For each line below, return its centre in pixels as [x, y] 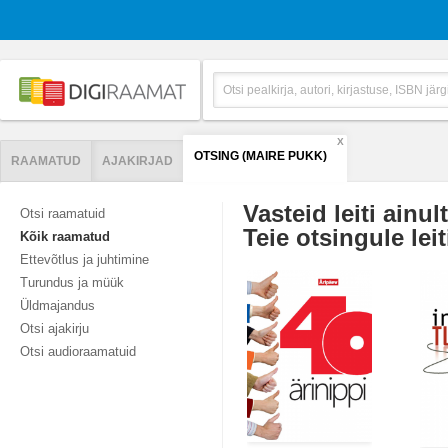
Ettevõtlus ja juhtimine [84, 259]
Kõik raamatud [65, 236]
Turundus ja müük [72, 282]
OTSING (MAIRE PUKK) [260, 156]
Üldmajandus [57, 305]
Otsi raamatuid [62, 213]
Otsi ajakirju [54, 328]
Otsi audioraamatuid [78, 351]
